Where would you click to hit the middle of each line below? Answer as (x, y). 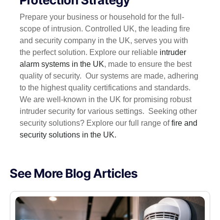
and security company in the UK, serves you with (104, 41)
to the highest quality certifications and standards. (105, 88)
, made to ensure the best (148, 64)
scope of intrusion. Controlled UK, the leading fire (105, 29)
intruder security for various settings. (83, 111)
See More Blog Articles (74, 174)
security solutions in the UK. (68, 135)
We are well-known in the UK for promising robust (106, 100)
